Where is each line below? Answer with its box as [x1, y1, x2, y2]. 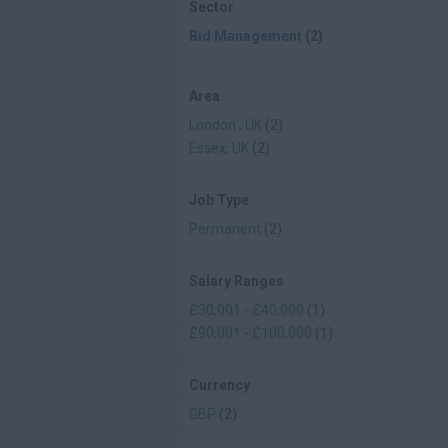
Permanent [189, 221, 261, 237]
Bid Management [189, 28, 302, 44]
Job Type [189, 192, 249, 208]
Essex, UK [189, 140, 249, 156]
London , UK [189, 117, 262, 133]
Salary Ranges [189, 273, 284, 289]
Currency [189, 377, 250, 393]
